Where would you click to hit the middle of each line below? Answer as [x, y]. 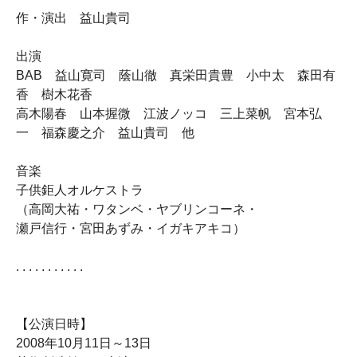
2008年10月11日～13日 [84, 343]
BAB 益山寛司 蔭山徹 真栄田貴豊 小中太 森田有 [176, 75]
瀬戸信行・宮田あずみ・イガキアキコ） [131, 228]
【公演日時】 [54, 324]
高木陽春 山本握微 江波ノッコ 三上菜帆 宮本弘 [169, 114]
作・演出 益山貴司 [73, 18]
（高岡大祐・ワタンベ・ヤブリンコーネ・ [137, 209]
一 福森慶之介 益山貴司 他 [105, 133]
